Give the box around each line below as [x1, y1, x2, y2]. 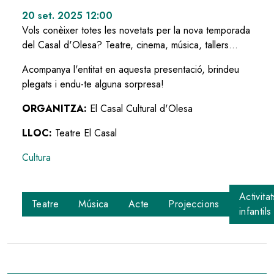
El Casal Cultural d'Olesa [90, 102, 193, 116]
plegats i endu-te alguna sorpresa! [22, 77, 164, 92]
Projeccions [168, 197, 220, 212]
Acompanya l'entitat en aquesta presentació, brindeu [22, 62, 239, 77]
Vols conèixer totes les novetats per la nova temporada [22, 23, 250, 38]
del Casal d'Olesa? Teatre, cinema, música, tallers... [22, 38, 238, 53]
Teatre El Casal [55, 126, 117, 141]
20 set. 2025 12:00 [22, 9, 113, 23]
